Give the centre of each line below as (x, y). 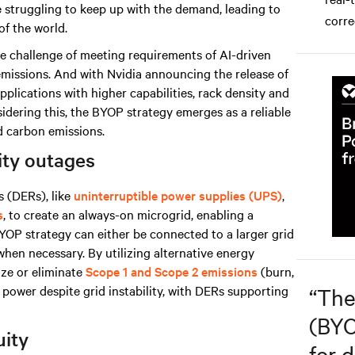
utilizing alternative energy (180, 252)
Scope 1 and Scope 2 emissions (172, 271)
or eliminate (50, 271)
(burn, (276, 271)
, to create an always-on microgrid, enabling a (128, 214)
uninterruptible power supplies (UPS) (178, 195)
